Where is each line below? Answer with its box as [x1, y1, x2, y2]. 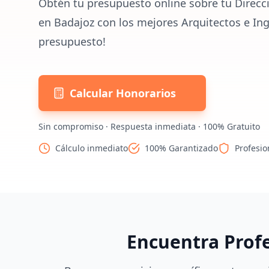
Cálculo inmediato [55, 142, 128, 154]
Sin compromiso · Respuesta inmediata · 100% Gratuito [38, 121, 260, 132]
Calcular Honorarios [70, 86, 176, 100]
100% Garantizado [145, 142, 218, 154]
